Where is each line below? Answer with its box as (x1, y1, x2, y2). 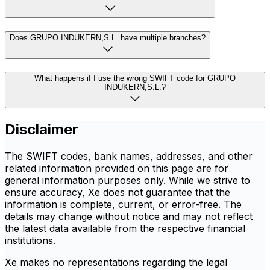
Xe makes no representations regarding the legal (5, 256, 227, 269)
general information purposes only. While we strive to (5, 174, 250, 187)
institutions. (5, 234, 55, 247)
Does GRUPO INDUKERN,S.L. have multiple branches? (10, 33, 206, 42)
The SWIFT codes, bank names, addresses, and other (5, 150, 253, 163)
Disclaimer (5, 121, 78, 139)
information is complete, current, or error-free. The (5, 198, 242, 211)
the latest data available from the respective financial (5, 222, 245, 235)
